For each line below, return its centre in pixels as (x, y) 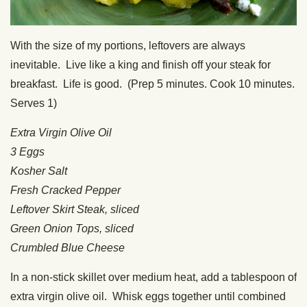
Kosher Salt (39, 171)
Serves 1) (34, 103)
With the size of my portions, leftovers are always (128, 45)
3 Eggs (27, 151)
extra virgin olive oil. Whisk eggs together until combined (148, 296)
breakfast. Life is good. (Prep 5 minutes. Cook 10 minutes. (152, 84)
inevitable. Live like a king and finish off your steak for (140, 64)
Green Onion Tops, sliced (72, 228)
